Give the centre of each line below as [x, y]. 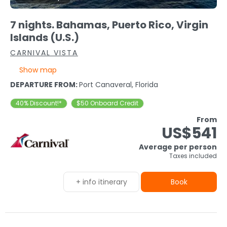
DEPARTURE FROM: [45, 85]
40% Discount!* [39, 103]
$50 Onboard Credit [107, 103]
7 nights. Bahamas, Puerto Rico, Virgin [109, 25]
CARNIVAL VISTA [44, 53]
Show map [38, 70]
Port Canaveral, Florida [119, 85]
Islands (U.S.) [45, 38]
